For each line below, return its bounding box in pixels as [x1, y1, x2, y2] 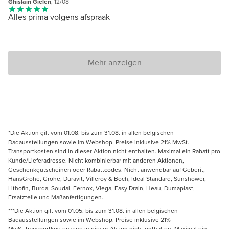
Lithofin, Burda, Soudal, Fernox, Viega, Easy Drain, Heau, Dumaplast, [8, 183, 195, 193]
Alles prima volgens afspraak [8, 11, 110, 23]
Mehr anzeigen [87, 56, 142, 68]
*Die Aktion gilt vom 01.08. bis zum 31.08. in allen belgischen [8, 128, 174, 138]
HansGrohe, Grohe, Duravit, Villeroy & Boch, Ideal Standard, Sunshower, [8, 174, 206, 184]
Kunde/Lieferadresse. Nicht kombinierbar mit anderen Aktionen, [8, 155, 184, 165]
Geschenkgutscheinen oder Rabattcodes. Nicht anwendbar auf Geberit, [8, 165, 205, 174]
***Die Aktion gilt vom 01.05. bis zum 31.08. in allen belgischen [8, 205, 178, 215]
